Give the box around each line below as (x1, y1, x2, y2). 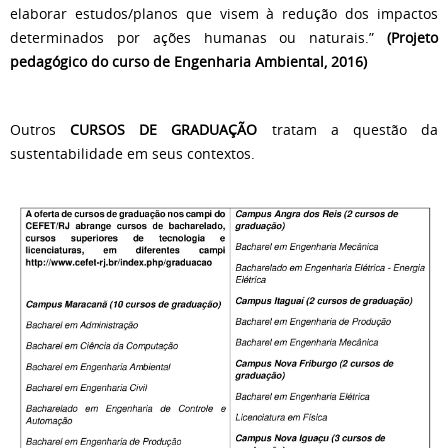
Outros (10, 119, 71, 139)
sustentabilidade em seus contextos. (10, 143, 259, 163)
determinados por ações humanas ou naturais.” (10, 27, 387, 47)
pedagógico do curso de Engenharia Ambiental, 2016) (10, 51, 367, 71)
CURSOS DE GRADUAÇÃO (70, 119, 272, 139)
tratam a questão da (271, 119, 439, 139)
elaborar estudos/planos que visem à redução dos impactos (10, 3, 438, 23)
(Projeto (387, 27, 438, 47)
